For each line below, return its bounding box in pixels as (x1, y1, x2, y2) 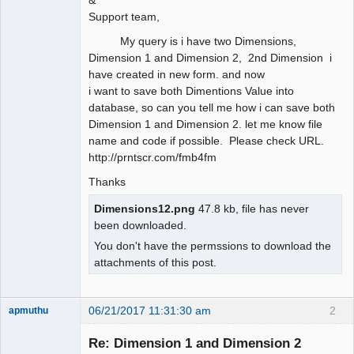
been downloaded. (94, 218, 190, 232)
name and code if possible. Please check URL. (88, 134, 324, 147)
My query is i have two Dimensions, (88, 34, 296, 47)
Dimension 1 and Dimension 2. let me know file (88, 117, 322, 130)
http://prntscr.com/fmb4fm (88, 150, 217, 164)
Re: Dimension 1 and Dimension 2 (88, 335, 301, 352)
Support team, (88, 9, 160, 23)
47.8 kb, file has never (195, 201, 309, 215)
